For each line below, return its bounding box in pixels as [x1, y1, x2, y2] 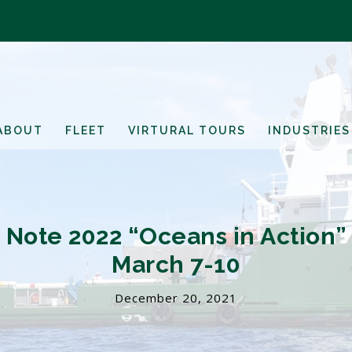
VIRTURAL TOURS [128, 123, 246, 137]
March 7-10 [112, 250, 240, 278]
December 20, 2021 [115, 289, 237, 306]
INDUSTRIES [268, 123, 350, 137]
